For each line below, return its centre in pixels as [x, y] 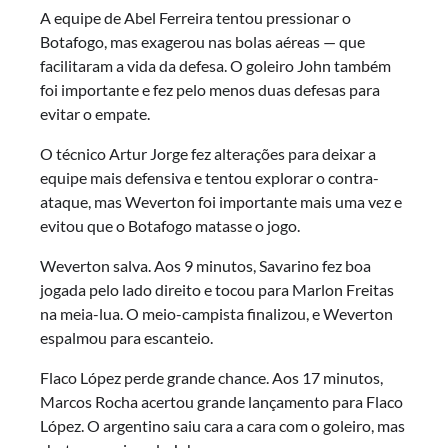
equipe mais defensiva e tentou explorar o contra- [209, 177]
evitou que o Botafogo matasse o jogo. [170, 225]
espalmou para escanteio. [126, 337]
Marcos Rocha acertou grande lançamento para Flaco [221, 401]
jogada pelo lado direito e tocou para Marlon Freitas [217, 289]
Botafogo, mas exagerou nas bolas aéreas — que [202, 41]
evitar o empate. [95, 113]
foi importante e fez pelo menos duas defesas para [210, 89]
